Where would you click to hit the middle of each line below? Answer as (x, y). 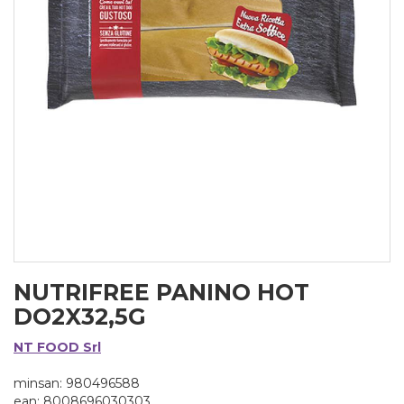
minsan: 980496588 (77, 383)
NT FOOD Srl (57, 347)
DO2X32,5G (80, 317)
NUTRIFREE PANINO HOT (161, 292)
